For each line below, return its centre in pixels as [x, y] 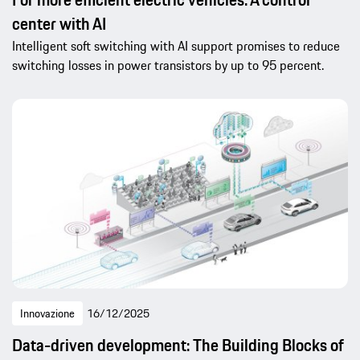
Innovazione [47, 314]
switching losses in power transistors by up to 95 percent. [168, 65]
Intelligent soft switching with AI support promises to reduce [176, 46]
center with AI [59, 24]
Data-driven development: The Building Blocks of [178, 346]
